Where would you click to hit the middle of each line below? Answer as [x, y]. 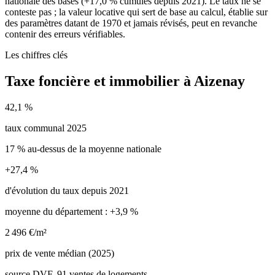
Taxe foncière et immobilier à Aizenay [125, 81]
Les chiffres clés [36, 55]
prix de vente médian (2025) [60, 254]
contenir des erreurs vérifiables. [65, 34]
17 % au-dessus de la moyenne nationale [83, 149]
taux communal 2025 [46, 128]
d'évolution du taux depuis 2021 [67, 191]
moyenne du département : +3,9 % [72, 212]
